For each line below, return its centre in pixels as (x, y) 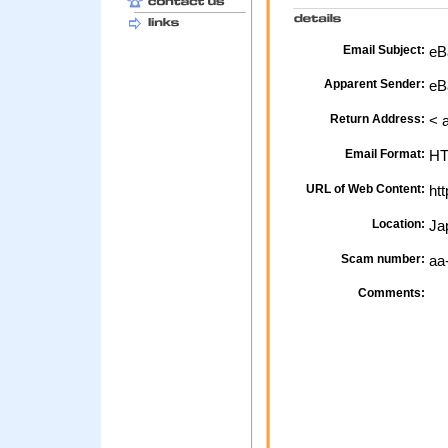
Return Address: (377, 119)
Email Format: (385, 154)
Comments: (391, 293)
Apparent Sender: (374, 84)
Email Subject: (384, 50)
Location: (398, 224)
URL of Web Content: (365, 189)
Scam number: (383, 259)
